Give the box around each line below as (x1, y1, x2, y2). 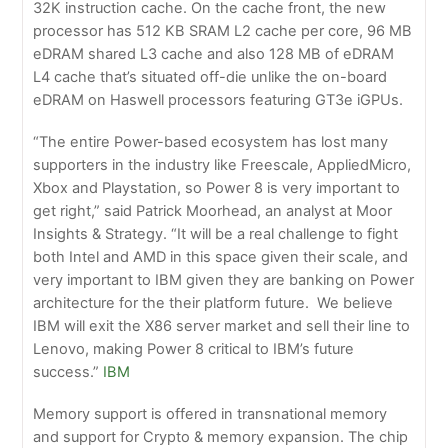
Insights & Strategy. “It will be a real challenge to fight (33, 224, 399, 243)
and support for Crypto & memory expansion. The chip (33, 427, 409, 446)
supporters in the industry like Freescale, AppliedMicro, (33, 155, 412, 174)
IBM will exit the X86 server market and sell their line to (33, 316, 411, 335)
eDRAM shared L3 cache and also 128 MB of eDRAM (33, 44, 395, 63)
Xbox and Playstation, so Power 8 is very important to (33, 178, 401, 197)
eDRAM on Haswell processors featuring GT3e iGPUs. (33, 90, 404, 109)
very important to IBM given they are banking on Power (33, 270, 415, 289)
